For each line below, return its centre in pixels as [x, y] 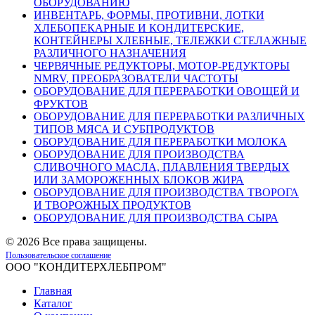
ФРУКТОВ [61, 103]
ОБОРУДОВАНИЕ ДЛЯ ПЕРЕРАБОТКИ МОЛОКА [160, 141]
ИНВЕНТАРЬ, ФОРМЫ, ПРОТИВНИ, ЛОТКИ [149, 15]
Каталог [53, 303]
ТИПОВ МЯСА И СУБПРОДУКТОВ [124, 129]
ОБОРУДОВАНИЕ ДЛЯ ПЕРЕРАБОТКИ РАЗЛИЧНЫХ [169, 116]
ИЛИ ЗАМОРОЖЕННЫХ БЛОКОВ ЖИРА [139, 179]
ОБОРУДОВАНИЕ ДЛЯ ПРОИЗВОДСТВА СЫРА [156, 217]
